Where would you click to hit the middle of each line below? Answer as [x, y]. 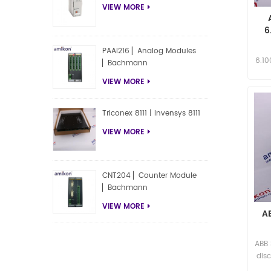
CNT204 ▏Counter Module [150, 176]
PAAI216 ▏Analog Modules [149, 51]
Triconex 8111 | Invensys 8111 [152, 114]
